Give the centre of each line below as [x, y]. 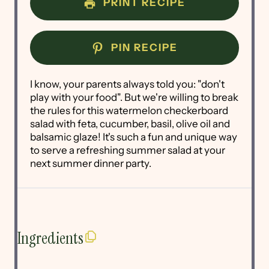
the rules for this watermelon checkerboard [129, 111]
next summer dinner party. [91, 164]
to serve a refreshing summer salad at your [128, 150]
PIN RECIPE [143, 47]
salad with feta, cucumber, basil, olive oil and [130, 124]
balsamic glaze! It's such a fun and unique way [134, 137]
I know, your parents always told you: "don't [128, 84]
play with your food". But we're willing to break [134, 98]
